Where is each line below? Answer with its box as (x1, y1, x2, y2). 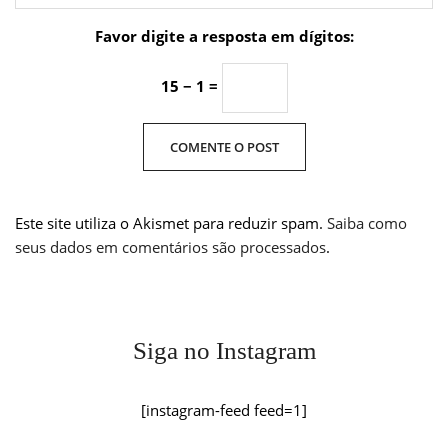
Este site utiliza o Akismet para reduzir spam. (15, 212, 327, 233)
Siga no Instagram (132, 336, 316, 364)
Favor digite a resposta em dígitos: (94, 25, 354, 46)
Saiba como (327, 212, 407, 233)
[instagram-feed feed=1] (141, 399, 307, 420)
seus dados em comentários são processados (15, 236, 326, 257)
